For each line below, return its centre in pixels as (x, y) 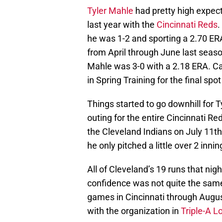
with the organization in (134, 211)
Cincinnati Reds (187, 25)
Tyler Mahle (110, 11)
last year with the (122, 25)
